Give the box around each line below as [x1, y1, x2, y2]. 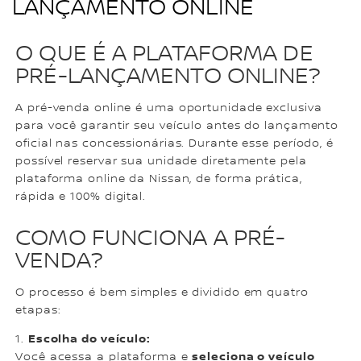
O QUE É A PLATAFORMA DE [15, 40, 313, 68]
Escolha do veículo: [27, 332, 151, 346]
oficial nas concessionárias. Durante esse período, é [15, 137, 334, 151]
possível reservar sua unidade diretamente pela [15, 155, 307, 168]
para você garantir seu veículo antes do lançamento [15, 119, 339, 133]
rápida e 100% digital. [15, 190, 146, 204]
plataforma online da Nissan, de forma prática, [15, 172, 302, 186]
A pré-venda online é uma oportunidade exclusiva [15, 102, 322, 115]
